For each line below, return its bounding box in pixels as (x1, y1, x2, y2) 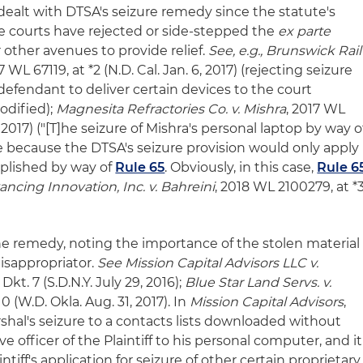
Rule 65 (115, 160, 165, 175)
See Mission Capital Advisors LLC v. (97, 255, 319, 271)
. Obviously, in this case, (164, 160, 318, 175)
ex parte (278, 23, 331, 39)
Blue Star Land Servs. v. (185, 275, 332, 290)
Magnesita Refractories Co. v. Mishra (56, 101, 287, 117)
